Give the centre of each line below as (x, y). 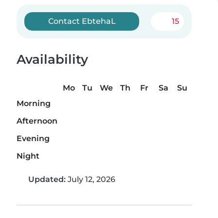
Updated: (47, 180)
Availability (52, 59)
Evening (33, 139)
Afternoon (37, 121)
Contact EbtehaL (82, 21)
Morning (34, 104)
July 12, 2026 (91, 180)
